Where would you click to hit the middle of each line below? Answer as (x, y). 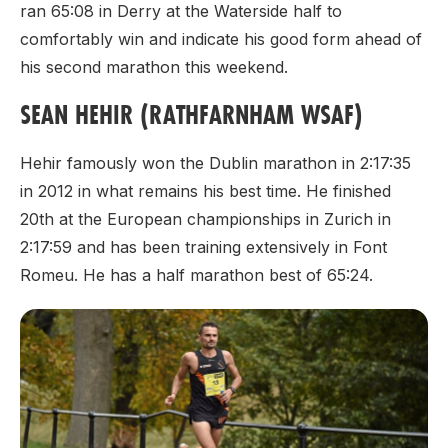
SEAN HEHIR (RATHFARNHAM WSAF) (191, 114)
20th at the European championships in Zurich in (205, 218)
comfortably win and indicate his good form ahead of (221, 38)
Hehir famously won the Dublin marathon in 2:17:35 (215, 162)
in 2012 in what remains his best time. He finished (205, 190)
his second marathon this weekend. (154, 66)
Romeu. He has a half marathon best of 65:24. (196, 274)
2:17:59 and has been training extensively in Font (203, 246)
